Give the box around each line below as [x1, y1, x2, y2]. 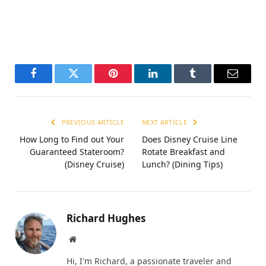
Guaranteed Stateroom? [30, 146, 124, 158]
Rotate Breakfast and [142, 146, 225, 158]
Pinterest [112, 77, 150, 88]
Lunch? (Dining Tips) [142, 159, 223, 170]
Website [75, 235, 102, 243]
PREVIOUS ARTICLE [59, 118, 124, 127]
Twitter [72, 77, 103, 88]
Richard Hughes [66, 211, 145, 226]
